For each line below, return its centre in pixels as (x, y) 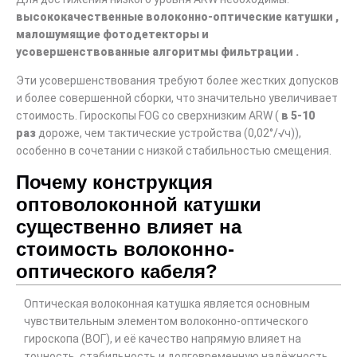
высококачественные (80, 16)
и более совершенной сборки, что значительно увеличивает (177, 98)
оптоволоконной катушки (139, 204)
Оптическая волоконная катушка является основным (167, 303)
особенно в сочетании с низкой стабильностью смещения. (174, 151)
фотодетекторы (151, 34)
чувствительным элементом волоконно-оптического (166, 321)
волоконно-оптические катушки (239, 16)
